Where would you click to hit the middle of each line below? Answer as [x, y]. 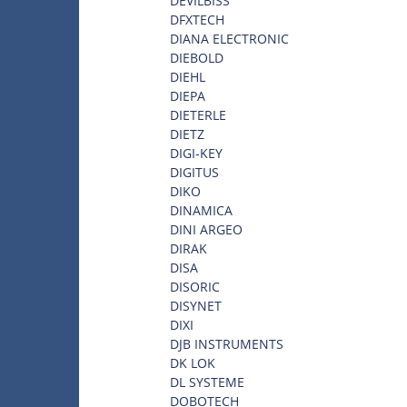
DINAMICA [201, 210]
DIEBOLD [197, 57]
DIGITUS [194, 172]
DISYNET [196, 305]
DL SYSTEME [207, 382]
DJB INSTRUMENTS [227, 343]
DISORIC [195, 286]
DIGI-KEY [196, 153]
